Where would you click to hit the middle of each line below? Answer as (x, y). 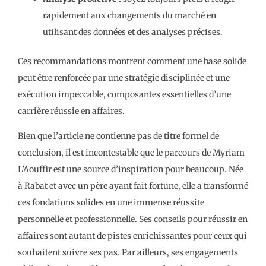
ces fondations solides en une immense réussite (111, 202)
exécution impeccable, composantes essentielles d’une (124, 94)
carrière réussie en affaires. (71, 111)
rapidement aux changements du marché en (129, 15)
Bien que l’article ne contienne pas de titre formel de (118, 136)
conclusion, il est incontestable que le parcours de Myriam (131, 152)
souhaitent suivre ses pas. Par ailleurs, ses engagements (128, 252)
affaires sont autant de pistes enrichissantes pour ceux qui (132, 235)
